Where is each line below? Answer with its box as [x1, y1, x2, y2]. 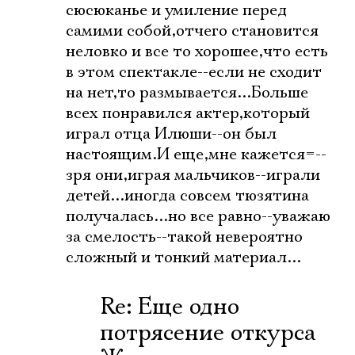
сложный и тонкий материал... [66, 247, 301, 268]
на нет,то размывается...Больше [66, 82, 308, 103]
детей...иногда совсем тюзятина [66, 185, 309, 206]
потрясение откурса [100, 319, 316, 348]
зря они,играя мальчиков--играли [66, 165, 320, 185]
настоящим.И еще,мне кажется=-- [66, 144, 326, 165]
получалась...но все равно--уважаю [66, 206, 330, 227]
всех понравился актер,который [66, 103, 310, 124]
